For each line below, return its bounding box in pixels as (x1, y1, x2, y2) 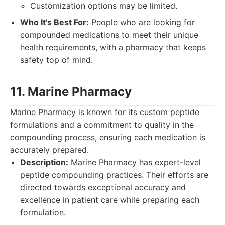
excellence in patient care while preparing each (20, 195, 199, 205)
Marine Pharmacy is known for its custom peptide (10, 107, 199, 117)
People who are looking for (89, 17, 195, 27)
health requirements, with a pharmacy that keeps (20, 42, 206, 52)
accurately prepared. (10, 145, 89, 155)
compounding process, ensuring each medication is (10, 132, 205, 142)
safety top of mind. (20, 55, 93, 65)
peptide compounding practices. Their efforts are (20, 170, 208, 180)
